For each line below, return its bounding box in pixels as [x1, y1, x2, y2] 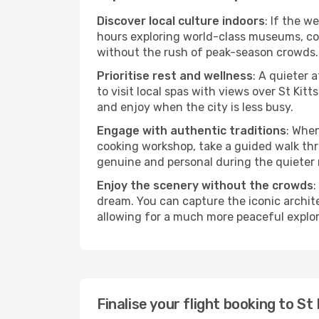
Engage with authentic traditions [97, 124, 286, 137]
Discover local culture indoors [97, 14, 265, 28]
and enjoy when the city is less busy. [97, 100, 293, 114]
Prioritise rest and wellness [97, 69, 253, 83]
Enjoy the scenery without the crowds [97, 179, 313, 192]
